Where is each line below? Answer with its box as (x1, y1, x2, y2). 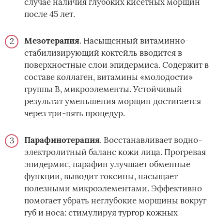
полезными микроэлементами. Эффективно (24, 183, 202, 194)
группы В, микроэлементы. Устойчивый (24, 83, 182, 94)
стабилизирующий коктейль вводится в (24, 47, 182, 58)
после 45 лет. (24, 8, 75, 19)
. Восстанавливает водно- (100, 134, 202, 145)
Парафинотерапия (24, 134, 100, 145)
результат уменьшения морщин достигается (24, 95, 201, 107)
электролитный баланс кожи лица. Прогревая (24, 146, 206, 157)
